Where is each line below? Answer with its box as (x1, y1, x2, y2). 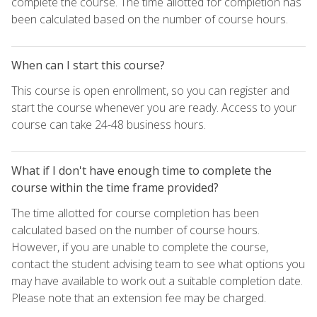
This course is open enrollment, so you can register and (11, 83, 289, 99)
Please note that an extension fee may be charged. (11, 290, 266, 306)
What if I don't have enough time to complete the (11, 163, 272, 179)
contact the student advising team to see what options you (11, 256, 305, 272)
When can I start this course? (11, 57, 165, 74)
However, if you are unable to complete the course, (11, 239, 268, 255)
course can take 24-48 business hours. (11, 117, 206, 133)
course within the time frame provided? (11, 180, 219, 196)
